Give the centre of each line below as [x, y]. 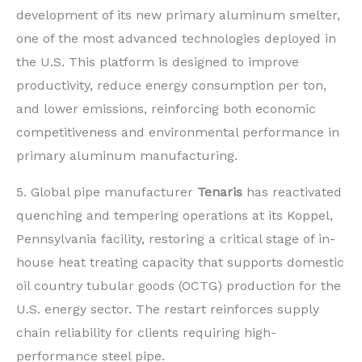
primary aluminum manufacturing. [127, 155]
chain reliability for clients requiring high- [146, 332]
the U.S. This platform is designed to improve [158, 61]
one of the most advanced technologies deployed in [176, 38]
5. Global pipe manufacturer [107, 192]
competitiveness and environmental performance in [178, 132]
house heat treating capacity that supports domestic [180, 262]
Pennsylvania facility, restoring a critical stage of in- [176, 238]
